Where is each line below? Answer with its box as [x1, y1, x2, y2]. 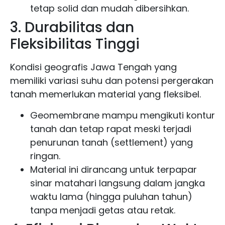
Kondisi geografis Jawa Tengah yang [10, 61, 177, 74]
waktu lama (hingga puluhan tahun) [30, 190, 192, 203]
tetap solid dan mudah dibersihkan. [30, 2, 189, 15]
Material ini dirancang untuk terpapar [30, 163, 197, 176]
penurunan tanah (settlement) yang [30, 136, 193, 149]
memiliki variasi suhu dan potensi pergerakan [10, 74, 213, 87]
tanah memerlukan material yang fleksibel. [10, 88, 201, 101]
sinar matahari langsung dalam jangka [30, 176, 205, 189]
